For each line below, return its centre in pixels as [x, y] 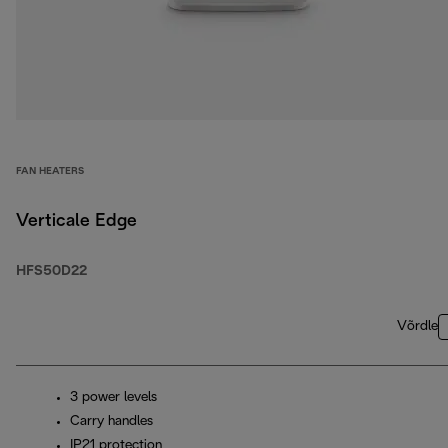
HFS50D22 [51, 272]
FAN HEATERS [50, 172]
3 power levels [113, 398]
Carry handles [111, 422]
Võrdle [417, 327]
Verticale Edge [76, 222]
